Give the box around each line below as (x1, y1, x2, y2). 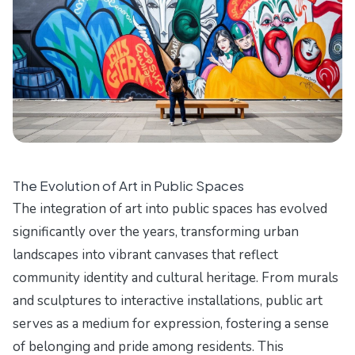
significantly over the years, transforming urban (13, 223, 299, 242)
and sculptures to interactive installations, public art (13, 292, 323, 311)
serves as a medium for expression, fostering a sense (13, 315, 329, 334)
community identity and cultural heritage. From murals (13, 269, 338, 288)
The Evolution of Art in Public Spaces (13, 177, 244, 195)
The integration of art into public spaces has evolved (13, 200, 327, 219)
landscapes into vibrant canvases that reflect (13, 246, 278, 265)
